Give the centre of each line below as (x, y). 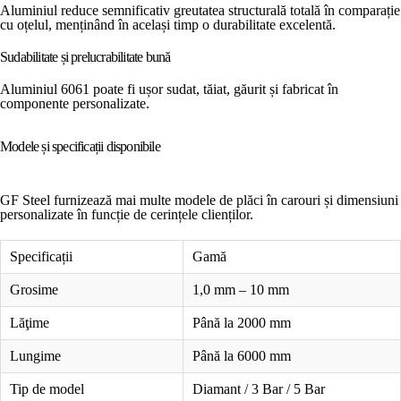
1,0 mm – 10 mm (241, 289)
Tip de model (47, 388)
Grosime (34, 289)
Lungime (35, 355)
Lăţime (30, 322)
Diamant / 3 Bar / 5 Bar (259, 388)
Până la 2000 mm (242, 322)
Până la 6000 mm (242, 355)
